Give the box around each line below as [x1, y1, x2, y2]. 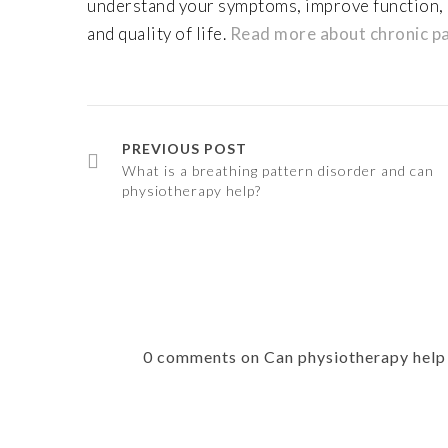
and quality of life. [87, 23, 230, 44]
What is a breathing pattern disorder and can [122, 162, 435, 179]
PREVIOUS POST [122, 140, 248, 157]
